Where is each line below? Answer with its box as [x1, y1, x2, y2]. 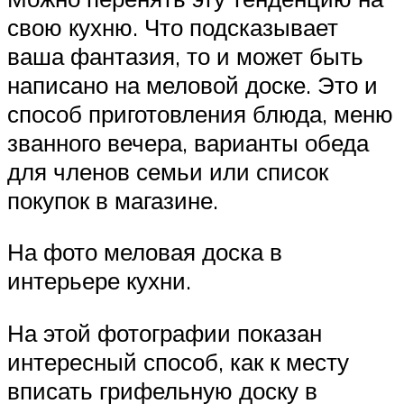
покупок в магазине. [7, 185, 218, 215]
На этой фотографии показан [7, 317, 322, 347]
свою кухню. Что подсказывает [7, 12, 338, 41]
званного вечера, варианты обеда [7, 127, 369, 157]
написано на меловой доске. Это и [7, 69, 378, 99]
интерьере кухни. [7, 266, 191, 296]
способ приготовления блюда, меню [7, 98, 393, 128]
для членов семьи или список [7, 156, 328, 186]
